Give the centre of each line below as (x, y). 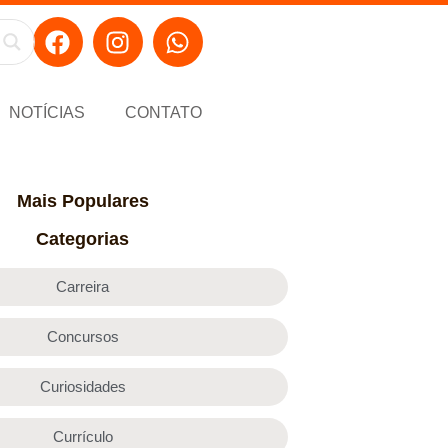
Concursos (82, 336)
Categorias (83, 238)
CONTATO (163, 112)
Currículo (82, 436)
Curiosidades (82, 386)
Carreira (83, 286)
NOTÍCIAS (46, 112)
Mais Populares (82, 200)
